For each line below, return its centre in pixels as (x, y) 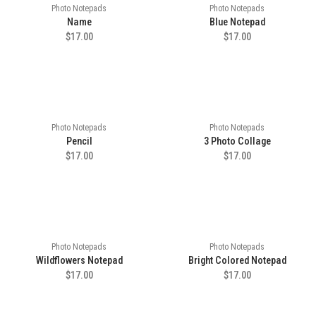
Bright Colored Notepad (237, 261)
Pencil (79, 141)
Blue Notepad (237, 22)
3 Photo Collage (237, 141)
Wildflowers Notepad (79, 261)
